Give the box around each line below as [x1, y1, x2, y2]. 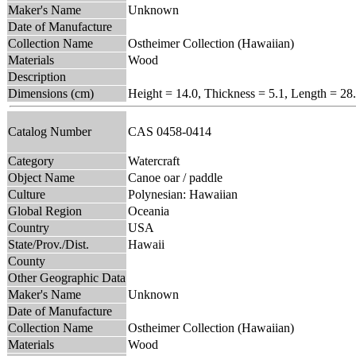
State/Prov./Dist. [8, 237, 89, 251]
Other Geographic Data [8, 270, 126, 284]
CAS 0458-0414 [128, 124, 218, 138]
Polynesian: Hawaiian [128, 187, 238, 201]
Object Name [8, 170, 75, 184]
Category [8, 153, 54, 168]
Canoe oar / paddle [128, 170, 222, 184]
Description [8, 69, 66, 83]
